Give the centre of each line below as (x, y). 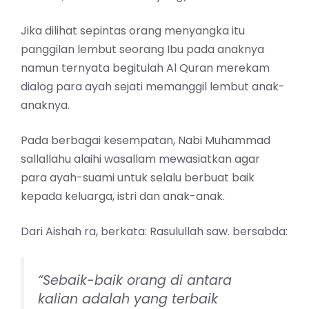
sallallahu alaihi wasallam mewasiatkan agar (140, 159)
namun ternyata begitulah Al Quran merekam (145, 68)
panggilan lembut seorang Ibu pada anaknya (142, 49)
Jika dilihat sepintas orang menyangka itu (133, 30)
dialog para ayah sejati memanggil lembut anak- (153, 86)
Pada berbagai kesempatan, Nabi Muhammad (146, 140)
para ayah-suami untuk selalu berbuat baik (138, 177)
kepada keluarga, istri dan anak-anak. (123, 196)
